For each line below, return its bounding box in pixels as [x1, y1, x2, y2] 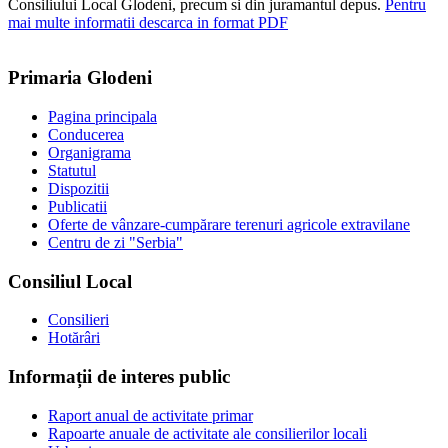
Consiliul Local [8, 270, 132, 292]
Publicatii [48, 197, 107, 215]
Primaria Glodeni [8, 67, 152, 89]
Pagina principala [48, 107, 157, 125]
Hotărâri [48, 329, 100, 347]
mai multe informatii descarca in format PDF [8, 14, 288, 32]
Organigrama [48, 143, 131, 161]
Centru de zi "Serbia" [48, 233, 183, 251]
